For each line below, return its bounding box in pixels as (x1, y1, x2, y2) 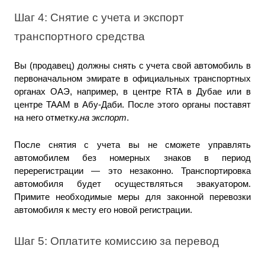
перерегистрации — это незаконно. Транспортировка (14, 166, 251, 176)
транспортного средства (14, 30, 145, 43)
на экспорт (80, 112, 127, 122)
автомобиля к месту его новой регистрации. (14, 205, 192, 215)
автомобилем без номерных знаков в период (14, 153, 251, 163)
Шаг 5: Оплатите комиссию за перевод (14, 234, 219, 247)
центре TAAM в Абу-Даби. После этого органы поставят (14, 99, 251, 109)
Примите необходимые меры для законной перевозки (14, 192, 251, 202)
